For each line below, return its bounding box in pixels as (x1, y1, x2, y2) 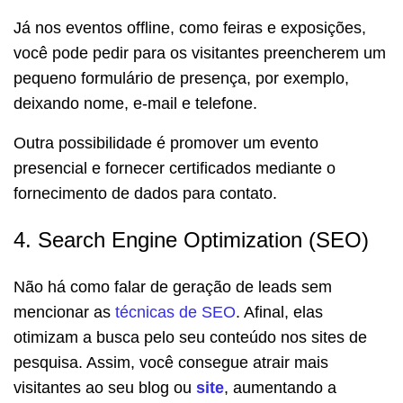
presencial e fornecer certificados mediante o (13, 159, 336, 178)
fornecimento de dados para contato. (13, 184, 277, 203)
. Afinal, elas (236, 303, 323, 322)
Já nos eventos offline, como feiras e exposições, (13, 19, 366, 38)
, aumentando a (224, 379, 336, 398)
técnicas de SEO (115, 303, 236, 322)
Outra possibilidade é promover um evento (13, 134, 318, 153)
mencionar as (13, 303, 115, 322)
